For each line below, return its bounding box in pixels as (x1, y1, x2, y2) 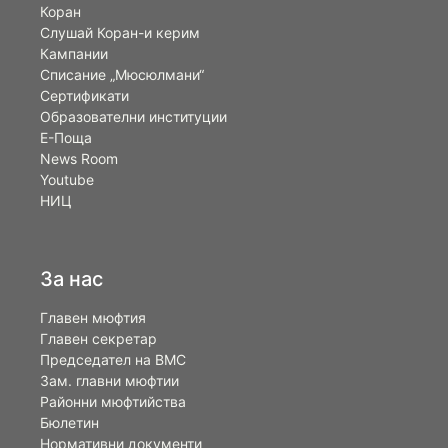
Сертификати (40, 87, 129, 104)
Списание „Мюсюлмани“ (40, 66, 204, 83)
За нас (40, 267, 103, 291)
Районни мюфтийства (40, 393, 186, 410)
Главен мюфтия (40, 309, 146, 326)
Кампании (40, 45, 108, 62)
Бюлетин (40, 414, 99, 431)
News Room (40, 150, 118, 167)
